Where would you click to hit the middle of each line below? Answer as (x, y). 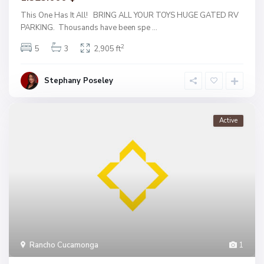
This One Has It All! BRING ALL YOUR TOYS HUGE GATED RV (130, 15)
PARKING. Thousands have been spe (86, 27)
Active (228, 120)
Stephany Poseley (79, 80)
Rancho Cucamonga (64, 245)
